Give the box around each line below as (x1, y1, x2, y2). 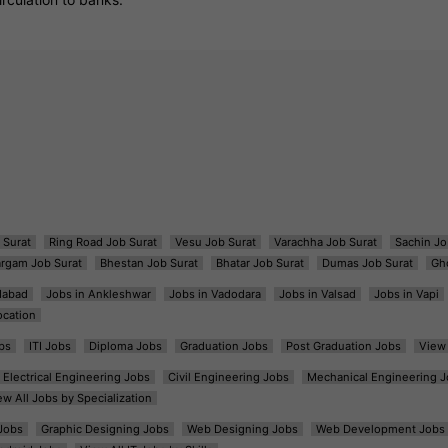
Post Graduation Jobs (285, 338, 401, 353)
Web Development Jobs (315, 421, 445, 436)
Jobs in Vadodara (168, 286, 261, 301)
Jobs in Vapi (373, 286, 439, 301)
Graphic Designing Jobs (40, 421, 169, 436)
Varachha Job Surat (273, 234, 377, 249)
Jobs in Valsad (278, 286, 356, 301)
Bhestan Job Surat (99, 255, 198, 270)
